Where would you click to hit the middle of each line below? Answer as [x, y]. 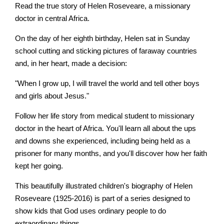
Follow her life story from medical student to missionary [105, 116]
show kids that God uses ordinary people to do [90, 211]
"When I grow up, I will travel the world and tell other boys [107, 83]
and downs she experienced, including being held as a [102, 141]
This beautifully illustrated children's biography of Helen [104, 186]
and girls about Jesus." [52, 96]
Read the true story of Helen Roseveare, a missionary [103, 6]
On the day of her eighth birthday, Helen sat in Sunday [102, 38]
